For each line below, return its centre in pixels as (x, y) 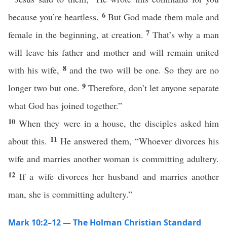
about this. (29, 141)
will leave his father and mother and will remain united (113, 52)
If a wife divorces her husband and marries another (119, 176)
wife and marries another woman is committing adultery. (113, 159)
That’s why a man (186, 34)
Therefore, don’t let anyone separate (154, 88)
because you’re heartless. (55, 17)
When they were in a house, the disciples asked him (119, 123)
